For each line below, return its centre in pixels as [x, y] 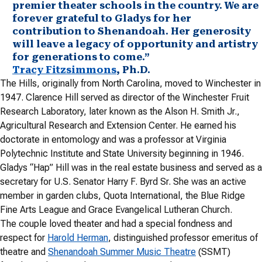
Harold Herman [78, 237]
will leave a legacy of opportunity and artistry [135, 44]
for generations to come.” [81, 57]
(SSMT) [213, 251]
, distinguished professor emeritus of [183, 237]
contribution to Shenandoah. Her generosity [132, 31]
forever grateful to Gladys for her [102, 18]
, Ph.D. [133, 70]
